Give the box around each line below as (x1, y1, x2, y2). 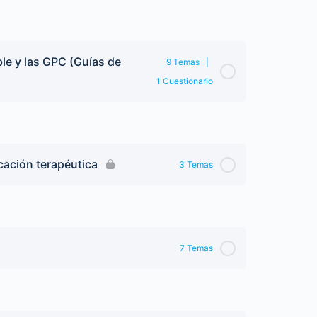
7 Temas (180, 243, 213, 253)
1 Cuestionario (156, 76, 213, 86)
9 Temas (166, 57, 200, 67)
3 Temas (179, 159, 213, 170)
